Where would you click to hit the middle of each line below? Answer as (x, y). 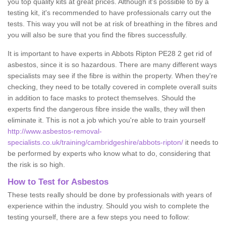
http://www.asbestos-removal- (55, 131)
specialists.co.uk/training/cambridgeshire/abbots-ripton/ (95, 142)
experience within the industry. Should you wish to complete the (108, 206)
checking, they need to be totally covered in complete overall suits (112, 87)
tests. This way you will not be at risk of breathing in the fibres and (112, 23)
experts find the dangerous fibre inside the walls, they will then (106, 109)
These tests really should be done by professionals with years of (110, 194)
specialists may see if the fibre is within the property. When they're (112, 75)
